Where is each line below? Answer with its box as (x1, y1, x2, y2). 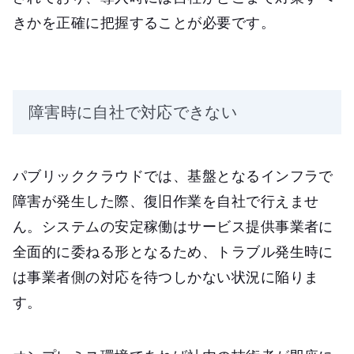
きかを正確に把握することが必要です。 (13, 13, 276, 32)
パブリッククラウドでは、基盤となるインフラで (13, 166, 333, 186)
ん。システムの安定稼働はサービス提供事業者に (13, 217, 333, 236)
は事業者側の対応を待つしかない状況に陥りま (13, 267, 319, 287)
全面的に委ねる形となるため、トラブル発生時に (13, 242, 333, 262)
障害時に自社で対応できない (28, 101, 237, 123)
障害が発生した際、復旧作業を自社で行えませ (13, 191, 319, 211)
